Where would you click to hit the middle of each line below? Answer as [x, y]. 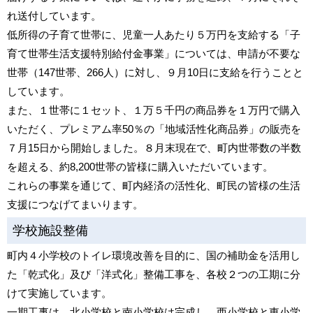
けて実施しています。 [59, 293]
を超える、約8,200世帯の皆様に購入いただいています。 [140, 167]
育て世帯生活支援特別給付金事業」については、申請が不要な [154, 53]
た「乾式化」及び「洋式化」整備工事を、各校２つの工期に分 [154, 274]
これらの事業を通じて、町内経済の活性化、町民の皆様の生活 [154, 185]
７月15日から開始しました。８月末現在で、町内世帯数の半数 [154, 148]
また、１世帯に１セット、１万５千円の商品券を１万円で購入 [154, 110]
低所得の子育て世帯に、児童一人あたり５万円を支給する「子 [154, 35]
